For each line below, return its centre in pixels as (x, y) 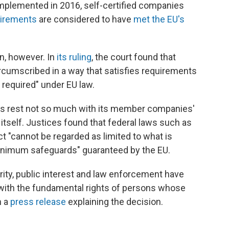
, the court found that (134, 57)
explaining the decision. (114, 201)
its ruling (74, 57)
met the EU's (159, 19)
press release (38, 201)
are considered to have (85, 19)
